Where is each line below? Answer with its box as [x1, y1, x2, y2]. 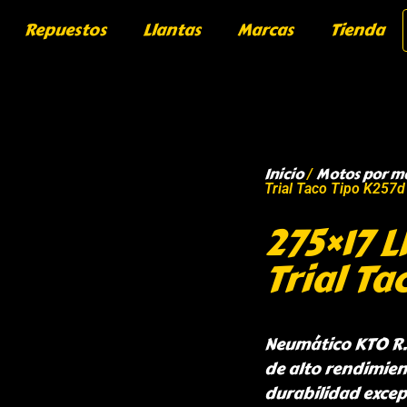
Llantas [143, 17, 202, 43]
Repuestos [24, 17, 107, 43]
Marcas [237, 17, 294, 43]
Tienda [330, 17, 385, 43]
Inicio [264, 163, 304, 186]
